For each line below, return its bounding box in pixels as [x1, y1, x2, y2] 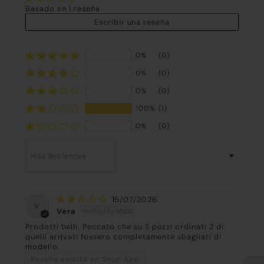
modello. [25, 241, 60, 252]
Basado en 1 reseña [25, 3, 101, 14]
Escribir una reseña [94, 16, 170, 27]
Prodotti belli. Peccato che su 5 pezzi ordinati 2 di [25, 221, 224, 232]
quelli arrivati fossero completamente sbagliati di [25, 231, 222, 242]
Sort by [24, 139, 54, 150]
